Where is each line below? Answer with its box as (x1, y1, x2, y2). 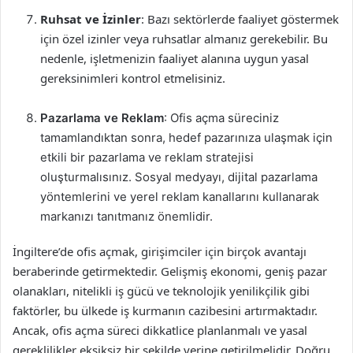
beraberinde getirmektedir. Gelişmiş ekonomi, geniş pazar (13, 263, 327, 279)
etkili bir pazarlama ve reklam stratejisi (40, 150, 254, 165)
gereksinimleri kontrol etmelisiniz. (40, 70, 225, 86)
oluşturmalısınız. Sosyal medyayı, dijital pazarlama (40, 169, 318, 184)
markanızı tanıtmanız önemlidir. (40, 209, 213, 224)
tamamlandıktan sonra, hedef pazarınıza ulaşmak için (40, 130, 333, 145)
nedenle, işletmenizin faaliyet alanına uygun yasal (40, 50, 309, 66)
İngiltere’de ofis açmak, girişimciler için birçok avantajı (13, 243, 307, 259)
